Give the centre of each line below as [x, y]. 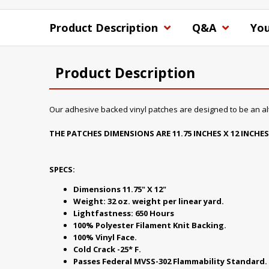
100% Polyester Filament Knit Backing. [150, 225]
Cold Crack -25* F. [107, 249]
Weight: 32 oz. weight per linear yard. [149, 201]
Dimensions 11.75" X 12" [120, 189]
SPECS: [62, 169]
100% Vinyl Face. [105, 237]
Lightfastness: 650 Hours [124, 213]
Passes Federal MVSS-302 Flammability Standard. [170, 261]
